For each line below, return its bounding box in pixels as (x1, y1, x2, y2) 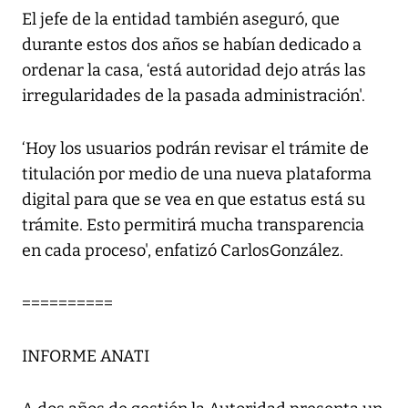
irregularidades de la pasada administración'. (22, 86, 365, 107)
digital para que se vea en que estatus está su (22, 189, 365, 210)
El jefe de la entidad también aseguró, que (22, 9, 340, 30)
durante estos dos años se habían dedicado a (22, 35, 362, 56)
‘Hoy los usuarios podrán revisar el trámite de (22, 138, 369, 159)
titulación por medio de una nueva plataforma (22, 164, 372, 185)
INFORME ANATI (22, 346, 149, 367)
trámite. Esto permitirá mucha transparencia (22, 215, 364, 236)
